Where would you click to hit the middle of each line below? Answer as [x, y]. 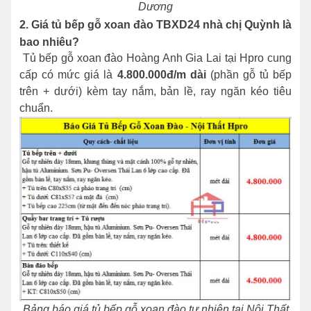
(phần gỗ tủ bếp [249, 75]
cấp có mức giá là [68, 75]
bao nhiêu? [51, 42]
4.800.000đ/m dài [161, 75]
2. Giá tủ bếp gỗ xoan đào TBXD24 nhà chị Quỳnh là [155, 25]
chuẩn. [37, 108]
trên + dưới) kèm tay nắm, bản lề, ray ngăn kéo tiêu [155, 92]
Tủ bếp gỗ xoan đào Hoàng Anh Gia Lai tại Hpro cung [155, 58]
